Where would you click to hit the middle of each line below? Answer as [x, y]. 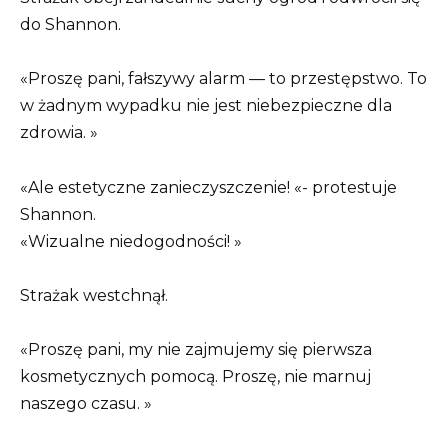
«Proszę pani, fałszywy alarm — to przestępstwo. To [223, 79]
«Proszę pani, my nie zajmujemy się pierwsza [196, 349]
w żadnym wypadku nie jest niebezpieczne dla [206, 106]
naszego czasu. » [86, 403]
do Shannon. [70, 25]
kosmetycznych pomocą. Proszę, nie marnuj [195, 376]
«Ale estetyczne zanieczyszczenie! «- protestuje [208, 187]
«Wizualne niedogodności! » [131, 241]
